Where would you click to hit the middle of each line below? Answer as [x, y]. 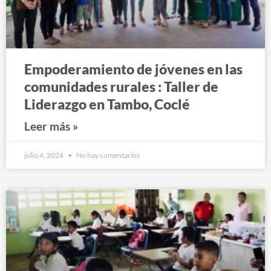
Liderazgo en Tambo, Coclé [107, 104]
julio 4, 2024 [44, 155]
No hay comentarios [107, 155]
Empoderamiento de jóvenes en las [133, 69]
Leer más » [51, 126]
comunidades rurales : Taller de [121, 86]
